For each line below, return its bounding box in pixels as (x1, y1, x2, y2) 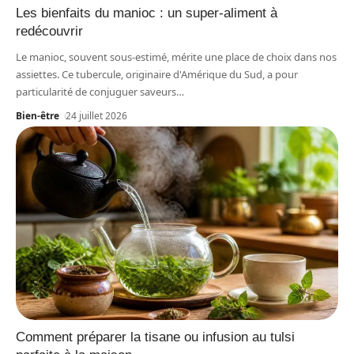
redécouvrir (16, 23, 83, 39)
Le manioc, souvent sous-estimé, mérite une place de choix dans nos (16, 49, 337, 64)
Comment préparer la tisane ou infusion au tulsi (16, 329, 295, 345)
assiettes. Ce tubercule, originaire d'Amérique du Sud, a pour (16, 66, 298, 81)
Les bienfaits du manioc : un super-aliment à (16, 5, 277, 21)
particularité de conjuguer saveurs (16, 84, 176, 99)
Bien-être (16, 108, 59, 122)
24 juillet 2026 (66, 108, 128, 122)
